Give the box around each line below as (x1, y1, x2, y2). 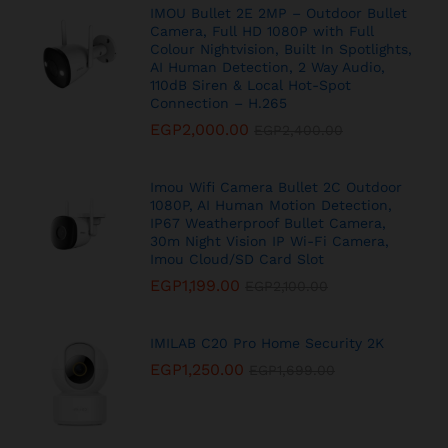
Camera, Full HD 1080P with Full (150, 22, 374, 39)
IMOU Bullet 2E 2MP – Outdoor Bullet (150, 4, 407, 21)
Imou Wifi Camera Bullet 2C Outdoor (150, 178, 402, 195)
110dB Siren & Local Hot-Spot (150, 76, 351, 93)
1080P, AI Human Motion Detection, (150, 196, 392, 213)
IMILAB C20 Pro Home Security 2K (150, 334, 384, 351)
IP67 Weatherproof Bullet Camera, (150, 214, 386, 231)
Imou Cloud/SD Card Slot (150, 250, 324, 267)
